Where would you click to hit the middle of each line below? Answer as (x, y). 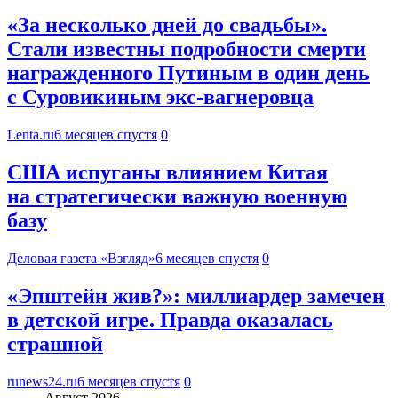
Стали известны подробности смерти (187, 49)
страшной (55, 343)
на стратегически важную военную (177, 197)
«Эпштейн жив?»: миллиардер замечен (196, 295)
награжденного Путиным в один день (188, 73)
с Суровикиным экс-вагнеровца (160, 97)
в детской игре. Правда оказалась (170, 319)
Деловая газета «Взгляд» (81, 258)
